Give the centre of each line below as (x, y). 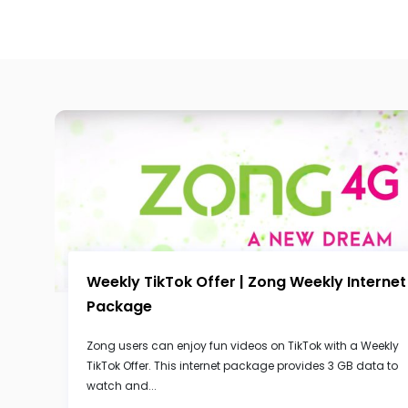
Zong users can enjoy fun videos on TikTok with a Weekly (243, 346)
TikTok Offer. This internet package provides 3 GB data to (242, 366)
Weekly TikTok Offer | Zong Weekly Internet (246, 282)
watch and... (122, 386)
